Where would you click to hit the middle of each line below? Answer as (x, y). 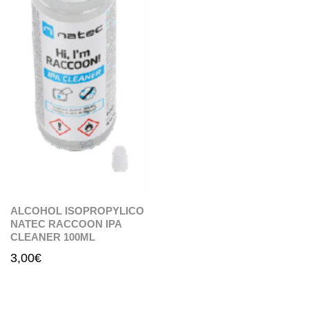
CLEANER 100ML (53, 237)
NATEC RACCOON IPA (66, 223)
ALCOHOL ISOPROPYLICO (77, 210)
